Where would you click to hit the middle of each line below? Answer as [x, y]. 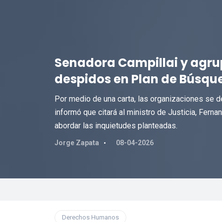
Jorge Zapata [77, 143]
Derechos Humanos [90, 217]
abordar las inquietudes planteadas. [116, 126]
